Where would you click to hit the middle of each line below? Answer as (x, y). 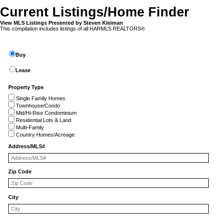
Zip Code (20, 172)
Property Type (26, 87)
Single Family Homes (40, 98)
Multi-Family (29, 127)
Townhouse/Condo (37, 105)
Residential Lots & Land (43, 120)
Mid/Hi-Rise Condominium (45, 113)
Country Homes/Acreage (44, 134)
